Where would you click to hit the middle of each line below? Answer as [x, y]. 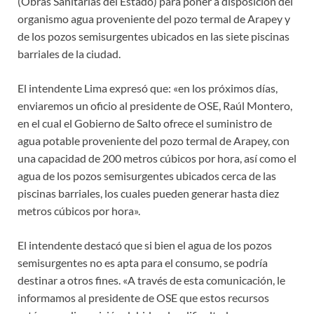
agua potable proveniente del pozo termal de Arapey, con [153, 141]
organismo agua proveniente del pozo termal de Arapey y [154, 19]
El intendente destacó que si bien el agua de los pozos [145, 245]
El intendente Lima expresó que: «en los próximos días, [148, 88]
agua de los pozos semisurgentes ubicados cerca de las [147, 176]
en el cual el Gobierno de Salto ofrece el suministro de [145, 123]
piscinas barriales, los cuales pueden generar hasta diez [148, 193]
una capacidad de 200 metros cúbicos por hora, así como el [157, 158]
